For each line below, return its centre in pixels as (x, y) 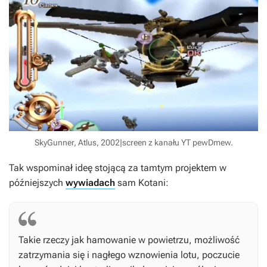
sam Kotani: (142, 183)
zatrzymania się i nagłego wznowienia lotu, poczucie (129, 255)
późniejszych (37, 183)
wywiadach (90, 183)
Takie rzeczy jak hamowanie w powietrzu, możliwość (129, 240)
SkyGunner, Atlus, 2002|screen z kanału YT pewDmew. (133, 143)
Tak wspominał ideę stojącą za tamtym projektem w (118, 168)
